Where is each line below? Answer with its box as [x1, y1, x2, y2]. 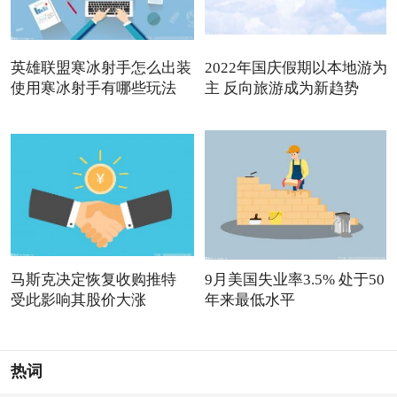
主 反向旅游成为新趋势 [204, 79, 359, 97]
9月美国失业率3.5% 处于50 [204, 270, 385, 288]
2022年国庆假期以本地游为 [204, 58, 387, 76]
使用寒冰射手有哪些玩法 [10, 79, 176, 97]
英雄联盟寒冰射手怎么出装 [10, 58, 191, 76]
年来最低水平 [204, 291, 295, 308]
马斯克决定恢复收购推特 [10, 270, 176, 288]
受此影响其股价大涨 [10, 291, 146, 308]
